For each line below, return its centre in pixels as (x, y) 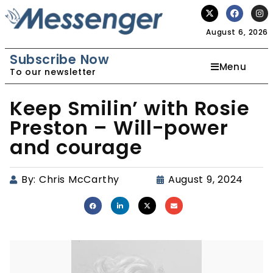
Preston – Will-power (119, 128)
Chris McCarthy (79, 179)
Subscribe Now (60, 59)
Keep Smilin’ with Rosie (130, 108)
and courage (76, 147)
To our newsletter (53, 72)
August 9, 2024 (206, 179)
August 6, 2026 (237, 32)
